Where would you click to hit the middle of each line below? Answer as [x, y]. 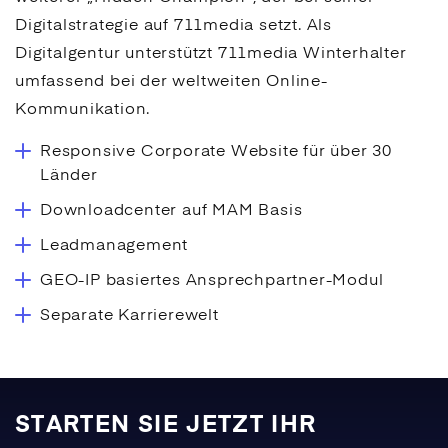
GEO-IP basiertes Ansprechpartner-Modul [212, 281]
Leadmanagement [114, 246]
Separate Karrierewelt [129, 316]
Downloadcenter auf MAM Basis [171, 211]
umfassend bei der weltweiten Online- [171, 82]
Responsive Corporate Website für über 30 [216, 152]
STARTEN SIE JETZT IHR [166, 426]
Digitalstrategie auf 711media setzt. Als [173, 26]
